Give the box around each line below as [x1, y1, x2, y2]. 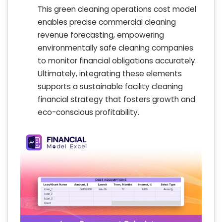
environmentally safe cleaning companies [38, 42, 193, 53]
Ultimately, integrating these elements [38, 68, 182, 79]
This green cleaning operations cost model [38, 3, 196, 14]
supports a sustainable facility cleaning [38, 81, 183, 92]
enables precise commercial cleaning [38, 16, 176, 27]
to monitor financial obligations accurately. [38, 55, 197, 66]
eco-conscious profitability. [38, 107, 139, 117]
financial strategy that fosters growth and [38, 94, 195, 105]
